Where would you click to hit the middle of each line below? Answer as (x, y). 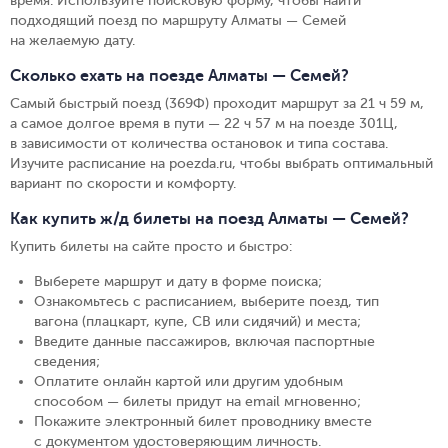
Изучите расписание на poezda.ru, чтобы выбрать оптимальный (221, 163)
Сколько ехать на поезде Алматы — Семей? (179, 76)
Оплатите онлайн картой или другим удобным (188, 381)
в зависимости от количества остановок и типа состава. (199, 143)
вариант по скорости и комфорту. (123, 183)
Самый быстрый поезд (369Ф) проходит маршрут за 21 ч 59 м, (217, 103)
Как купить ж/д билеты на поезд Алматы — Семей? (209, 219)
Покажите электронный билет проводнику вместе (203, 421)
